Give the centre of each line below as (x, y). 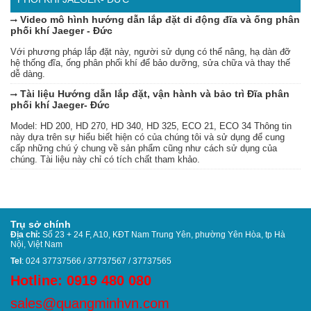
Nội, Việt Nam (37, 244)
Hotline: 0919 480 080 (81, 280)
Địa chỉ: (25, 235)
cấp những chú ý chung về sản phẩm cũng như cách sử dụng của (144, 148)
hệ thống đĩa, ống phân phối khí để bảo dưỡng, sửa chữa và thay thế (150, 63)
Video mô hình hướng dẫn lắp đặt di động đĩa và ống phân (159, 19)
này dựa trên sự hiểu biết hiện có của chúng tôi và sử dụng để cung (148, 137)
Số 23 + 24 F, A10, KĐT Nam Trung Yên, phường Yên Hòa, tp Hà (163, 235)
